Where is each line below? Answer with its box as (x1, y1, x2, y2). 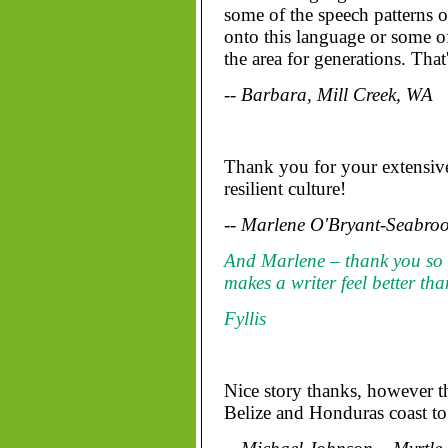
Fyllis (223, 308, 266, 329)
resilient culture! (223, 178, 346, 199)
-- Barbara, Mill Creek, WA (223, 84, 433, 105)
